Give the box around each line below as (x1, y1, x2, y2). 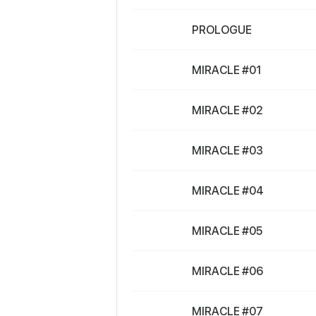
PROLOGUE (192, 23, 252, 36)
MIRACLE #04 (192, 184, 264, 197)
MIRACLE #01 (192, 63, 262, 76)
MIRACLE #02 (192, 104, 263, 116)
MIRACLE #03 (192, 144, 263, 157)
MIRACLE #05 (192, 224, 262, 237)
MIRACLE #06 (192, 265, 264, 277)
